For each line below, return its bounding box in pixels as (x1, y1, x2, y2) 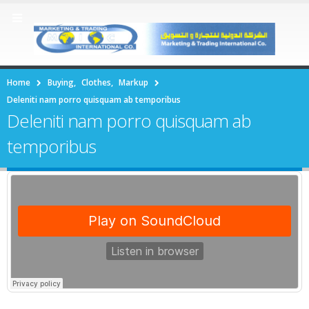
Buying (48, 76, 74, 88)
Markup (119, 76, 148, 88)
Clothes (81, 76, 111, 88)
